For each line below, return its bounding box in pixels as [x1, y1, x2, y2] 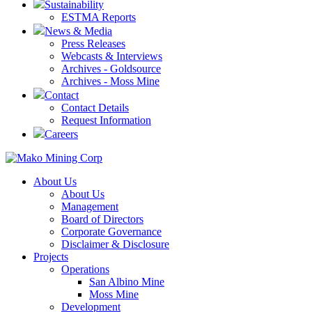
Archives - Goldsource [61, 63, 161, 75]
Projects [33, 251, 68, 263]
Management [61, 201, 118, 212]
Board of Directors [61, 213, 143, 225]
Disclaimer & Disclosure [61, 238, 169, 250]
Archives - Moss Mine [61, 75, 159, 87]
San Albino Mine [89, 276, 164, 288]
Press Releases [61, 38, 125, 49]
